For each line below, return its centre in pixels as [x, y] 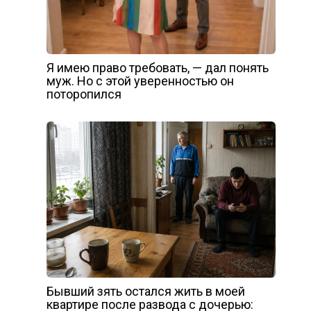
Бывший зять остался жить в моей [145, 292]
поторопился [84, 94]
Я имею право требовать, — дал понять [157, 68]
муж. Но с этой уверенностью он [140, 81]
